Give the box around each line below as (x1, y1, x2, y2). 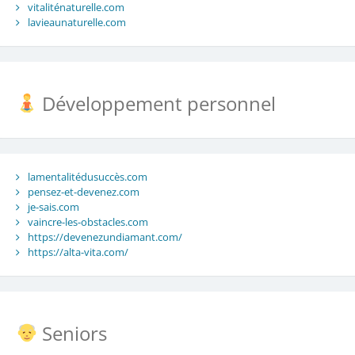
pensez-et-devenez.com (27, 184, 139, 199)
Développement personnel (37, 90, 277, 117)
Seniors (37, 319, 108, 346)
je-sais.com (27, 199, 79, 214)
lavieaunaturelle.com (27, 15, 126, 30)
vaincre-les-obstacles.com (27, 214, 148, 229)
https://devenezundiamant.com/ (27, 229, 182, 244)
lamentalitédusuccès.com (27, 169, 147, 184)
